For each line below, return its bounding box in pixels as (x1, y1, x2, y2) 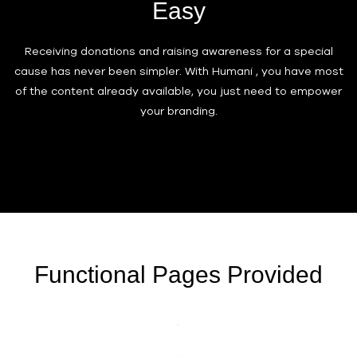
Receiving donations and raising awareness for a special (24, 44, 333, 57)
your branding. (139, 104, 218, 117)
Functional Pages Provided (34, 261, 323, 288)
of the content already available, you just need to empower (15, 84, 342, 97)
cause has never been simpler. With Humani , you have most (14, 64, 343, 77)
